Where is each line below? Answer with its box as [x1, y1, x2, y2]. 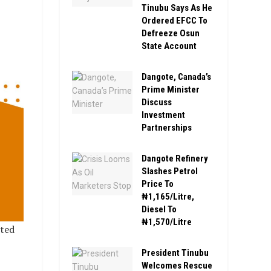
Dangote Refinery [141, 152, 208, 164]
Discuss [141, 96, 172, 108]
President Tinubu [141, 247, 209, 258]
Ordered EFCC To [141, 15, 207, 26]
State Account [141, 40, 197, 51]
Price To [141, 178, 174, 189]
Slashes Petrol [141, 165, 198, 177]
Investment [141, 109, 185, 120]
